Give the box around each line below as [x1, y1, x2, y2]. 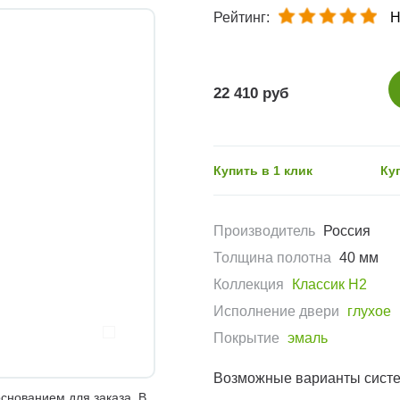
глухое [347, 304, 391, 320]
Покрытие [213, 330, 279, 346]
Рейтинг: [213, 10, 270, 26]
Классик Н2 [292, 277, 367, 293]
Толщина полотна [213, 250, 331, 266]
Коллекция [213, 277, 284, 293]
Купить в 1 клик [213, 163, 312, 179]
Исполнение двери [213, 304, 339, 320]
